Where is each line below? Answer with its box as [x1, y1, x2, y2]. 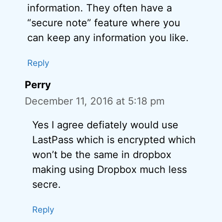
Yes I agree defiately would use [32, 119, 178, 131]
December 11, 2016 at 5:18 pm [25, 95, 165, 108]
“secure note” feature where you [27, 17, 180, 29]
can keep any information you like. [27, 32, 189, 44]
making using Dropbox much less [32, 164, 187, 176]
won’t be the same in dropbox [32, 149, 171, 161]
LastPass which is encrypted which [32, 134, 196, 146]
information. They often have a [27, 2, 172, 14]
